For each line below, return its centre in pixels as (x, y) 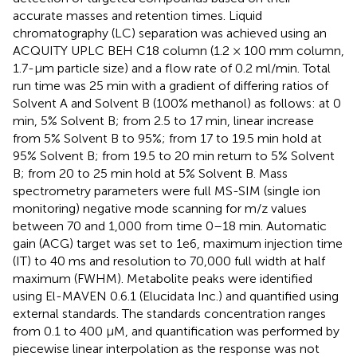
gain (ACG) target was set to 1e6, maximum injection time (178, 243)
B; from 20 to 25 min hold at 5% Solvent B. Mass (150, 173)
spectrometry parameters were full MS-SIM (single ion (167, 190)
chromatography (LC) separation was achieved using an (170, 33)
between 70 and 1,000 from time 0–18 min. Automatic (170, 226)
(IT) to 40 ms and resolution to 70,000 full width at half (169, 261)
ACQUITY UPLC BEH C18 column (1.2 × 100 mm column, (178, 50)
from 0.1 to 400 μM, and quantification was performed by (176, 331)
